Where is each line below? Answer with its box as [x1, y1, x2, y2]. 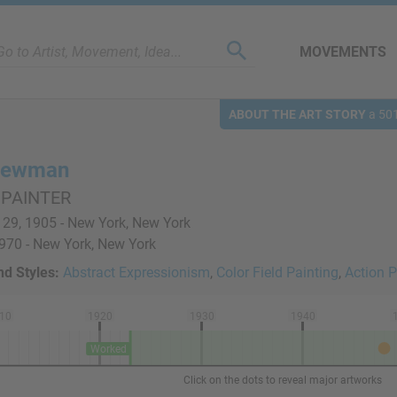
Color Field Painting [216, 264, 339, 281]
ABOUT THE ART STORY [229, 107, 366, 121]
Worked [90, 343, 128, 355]
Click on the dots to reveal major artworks [183, 374, 382, 386]
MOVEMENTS [300, 43, 386, 60]
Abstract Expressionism [63, 264, 210, 281]
